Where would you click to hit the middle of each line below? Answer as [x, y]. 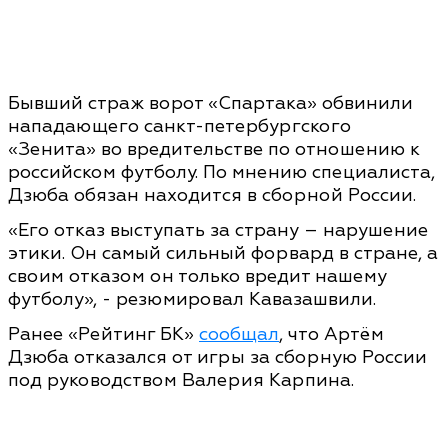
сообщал [239, 334]
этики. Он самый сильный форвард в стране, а [223, 253]
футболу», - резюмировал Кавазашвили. [192, 299]
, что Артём [331, 334]
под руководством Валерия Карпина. [181, 380]
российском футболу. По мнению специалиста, [221, 172]
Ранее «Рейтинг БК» [103, 334]
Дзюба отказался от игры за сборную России [217, 357]
